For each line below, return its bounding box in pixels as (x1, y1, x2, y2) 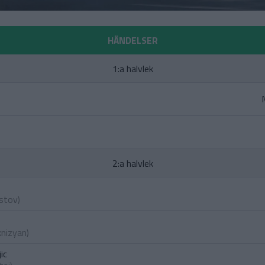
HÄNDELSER (107, 33, 158, 47)
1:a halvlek (112, 62, 153, 76)
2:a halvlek (112, 156, 153, 170)
